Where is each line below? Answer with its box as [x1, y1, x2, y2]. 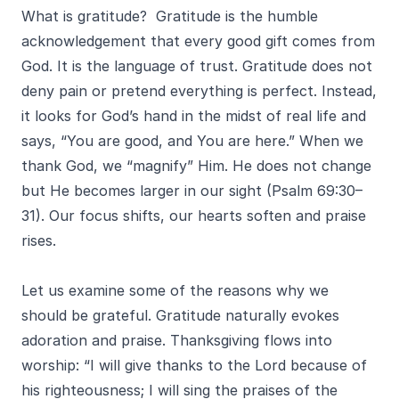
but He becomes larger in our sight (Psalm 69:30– [21, 182, 362, 199]
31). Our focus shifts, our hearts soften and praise [21, 207, 366, 224]
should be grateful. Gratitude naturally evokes [21, 306, 339, 324]
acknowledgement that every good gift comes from [21, 32, 375, 50]
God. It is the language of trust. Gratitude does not [21, 57, 372, 75]
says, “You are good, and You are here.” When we [21, 132, 363, 150]
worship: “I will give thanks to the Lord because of [21, 356, 367, 374]
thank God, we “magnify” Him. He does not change [21, 157, 371, 175]
